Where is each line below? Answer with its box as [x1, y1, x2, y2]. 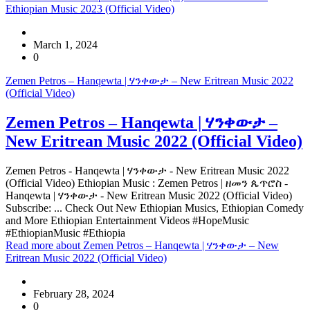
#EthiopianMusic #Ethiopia [6, 226, 125, 239]
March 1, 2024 [33, 38, 98, 51]
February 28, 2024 [33, 287, 114, 300]
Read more [6, 239, 56, 251]
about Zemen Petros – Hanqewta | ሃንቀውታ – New [56, 239, 279, 251]
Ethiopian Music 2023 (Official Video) [6, 2, 174, 15]
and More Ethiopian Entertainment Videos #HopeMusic [6, 214, 249, 226]
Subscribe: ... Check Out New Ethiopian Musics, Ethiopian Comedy [6, 201, 304, 214]
